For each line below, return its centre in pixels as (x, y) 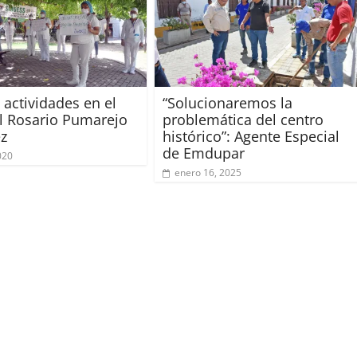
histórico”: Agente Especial (251, 136)
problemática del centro (243, 119)
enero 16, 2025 (208, 172)
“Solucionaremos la (228, 102)
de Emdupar (204, 153)
